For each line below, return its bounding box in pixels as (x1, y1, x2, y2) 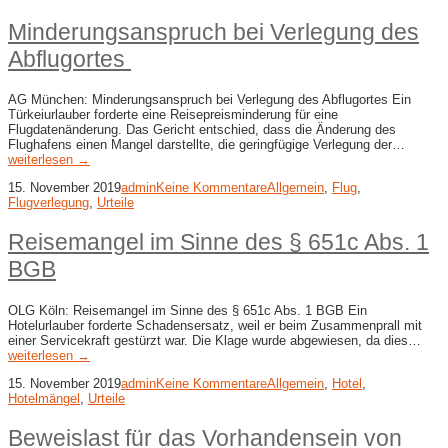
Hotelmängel (8, 390, 80, 406)
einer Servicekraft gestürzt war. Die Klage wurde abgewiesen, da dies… (8, 332, 421, 348)
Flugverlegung (8, 195, 89, 211)
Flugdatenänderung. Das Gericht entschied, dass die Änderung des (8, 122, 396, 138)
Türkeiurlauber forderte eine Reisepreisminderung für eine (8, 107, 338, 123)
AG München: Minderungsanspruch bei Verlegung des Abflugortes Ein (8, 92, 411, 108)
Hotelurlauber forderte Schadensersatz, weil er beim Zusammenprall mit (8, 317, 422, 333)
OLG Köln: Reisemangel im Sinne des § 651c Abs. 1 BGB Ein (8, 302, 367, 318)
